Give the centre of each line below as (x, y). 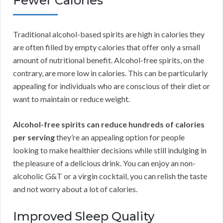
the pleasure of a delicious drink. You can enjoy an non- (104, 163)
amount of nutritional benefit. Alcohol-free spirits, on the (109, 60)
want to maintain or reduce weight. (71, 99)
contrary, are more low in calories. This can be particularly (110, 73)
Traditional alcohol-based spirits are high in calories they (109, 34)
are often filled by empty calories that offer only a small (107, 47)
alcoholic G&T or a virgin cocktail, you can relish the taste (110, 176)
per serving (34, 137)
